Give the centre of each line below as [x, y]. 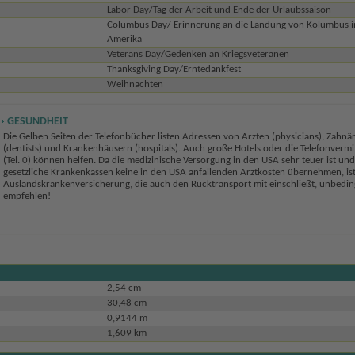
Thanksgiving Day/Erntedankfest [174, 70]
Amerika [124, 40]
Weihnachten [135, 85]
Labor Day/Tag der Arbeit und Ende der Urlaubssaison [219, 10]
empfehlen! [27, 197]
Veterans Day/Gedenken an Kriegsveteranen [198, 55]
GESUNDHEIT [37, 122]
